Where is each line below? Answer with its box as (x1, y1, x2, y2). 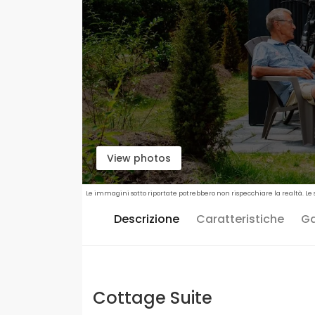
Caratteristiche (196, 211, 284, 227)
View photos (107, 151, 171, 165)
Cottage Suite (93, 286, 212, 309)
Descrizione (114, 211, 179, 227)
